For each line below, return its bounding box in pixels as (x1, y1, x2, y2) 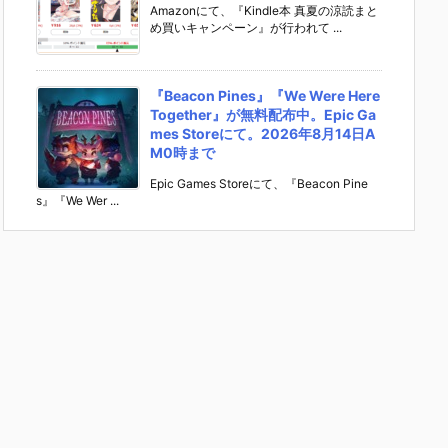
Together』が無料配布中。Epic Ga (150, 106, 376, 124)
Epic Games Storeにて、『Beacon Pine (150, 176, 368, 192)
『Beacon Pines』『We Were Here (150, 87, 380, 105)
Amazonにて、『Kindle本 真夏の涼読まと (150, 3, 378, 19)
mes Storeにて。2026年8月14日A (150, 125, 375, 143)
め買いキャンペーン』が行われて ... (150, 20, 342, 36)
